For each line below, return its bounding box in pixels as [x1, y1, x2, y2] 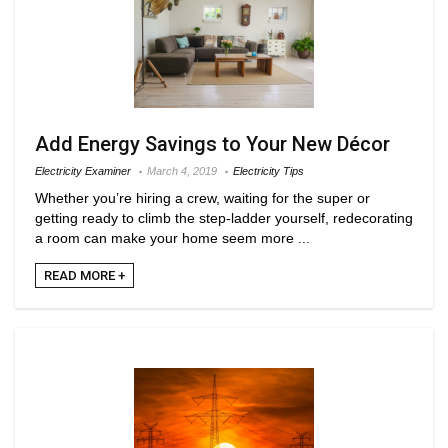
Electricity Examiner [35, 164, 131, 177]
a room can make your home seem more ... [35, 229, 310, 246]
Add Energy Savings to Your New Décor [35, 131, 390, 156]
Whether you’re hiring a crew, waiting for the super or [35, 189, 370, 206]
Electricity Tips [233, 164, 304, 177]
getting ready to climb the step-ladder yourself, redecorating [35, 209, 413, 226]
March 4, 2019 [147, 164, 217, 177]
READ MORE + [44, 267, 125, 283]
